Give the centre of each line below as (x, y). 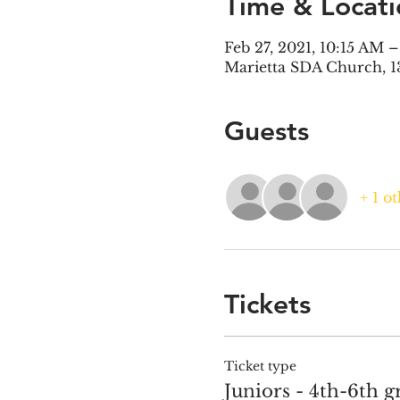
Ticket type (260, 366)
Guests (266, 131)
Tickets (267, 304)
